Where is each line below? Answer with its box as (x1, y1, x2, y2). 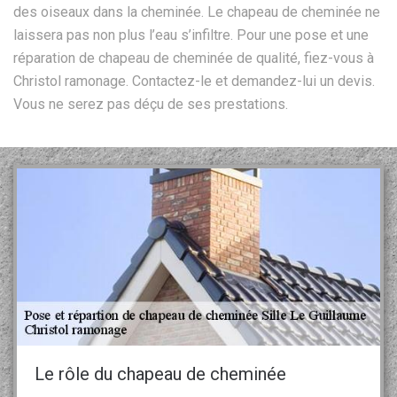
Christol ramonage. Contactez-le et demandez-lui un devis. (13, 72, 375, 90)
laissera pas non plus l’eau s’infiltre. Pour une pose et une (13, 26, 369, 43)
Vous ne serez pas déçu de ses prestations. (13, 95, 288, 113)
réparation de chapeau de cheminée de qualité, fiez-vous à (13, 49, 374, 66)
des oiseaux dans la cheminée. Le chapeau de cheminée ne (13, 3, 380, 20)
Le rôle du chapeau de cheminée (35, 362, 286, 385)
